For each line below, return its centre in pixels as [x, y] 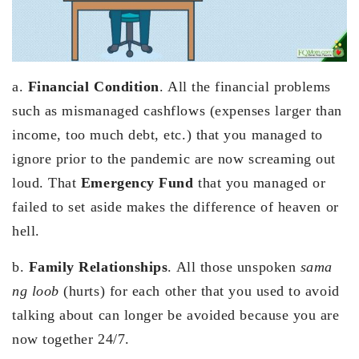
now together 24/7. [71, 339]
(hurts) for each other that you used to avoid [202, 291]
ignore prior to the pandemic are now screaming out [174, 159]
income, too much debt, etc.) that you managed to [167, 135]
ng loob [38, 291]
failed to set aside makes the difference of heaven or [175, 207]
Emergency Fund [139, 183]
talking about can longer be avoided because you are [176, 315]
